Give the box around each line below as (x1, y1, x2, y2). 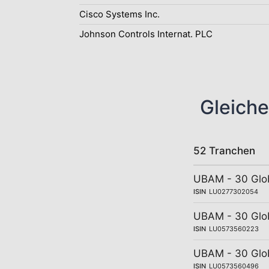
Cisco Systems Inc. (79, 8, 160, 20)
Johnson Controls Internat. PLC (79, 28, 213, 40)
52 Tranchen (193, 145, 255, 157)
